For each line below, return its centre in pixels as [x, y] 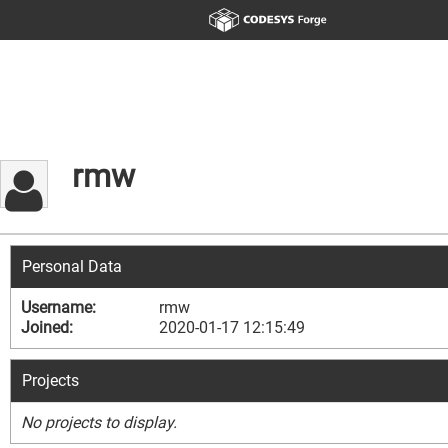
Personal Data [72, 266]
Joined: [47, 327]
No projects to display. [99, 422]
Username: [58, 307]
